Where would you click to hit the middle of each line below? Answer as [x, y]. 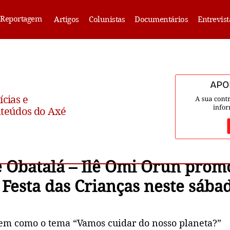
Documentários [161, 20]
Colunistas [107, 20]
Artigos [66, 20]
